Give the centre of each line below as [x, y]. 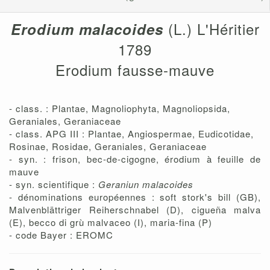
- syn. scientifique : [54, 184]
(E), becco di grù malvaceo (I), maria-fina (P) [111, 222]
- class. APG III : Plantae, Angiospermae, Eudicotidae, [131, 134]
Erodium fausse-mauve [135, 70]
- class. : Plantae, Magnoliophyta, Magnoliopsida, [120, 108]
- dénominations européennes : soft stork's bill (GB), [135, 197]
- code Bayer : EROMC [61, 235]
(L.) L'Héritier [211, 29]
